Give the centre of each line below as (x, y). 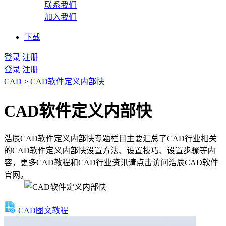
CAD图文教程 (43, 210)
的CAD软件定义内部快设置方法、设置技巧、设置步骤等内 (110, 150)
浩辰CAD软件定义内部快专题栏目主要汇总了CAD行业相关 (110, 138)
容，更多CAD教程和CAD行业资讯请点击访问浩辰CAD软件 (111, 162)
